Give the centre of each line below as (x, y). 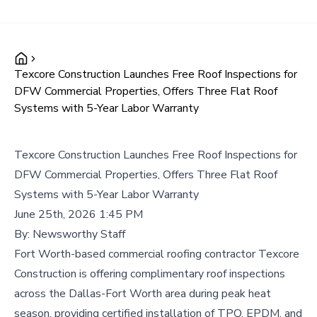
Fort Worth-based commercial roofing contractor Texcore (157, 254)
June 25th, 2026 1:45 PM (79, 214)
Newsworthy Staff (79, 234)
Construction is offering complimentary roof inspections (150, 274)
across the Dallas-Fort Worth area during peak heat (143, 294)
